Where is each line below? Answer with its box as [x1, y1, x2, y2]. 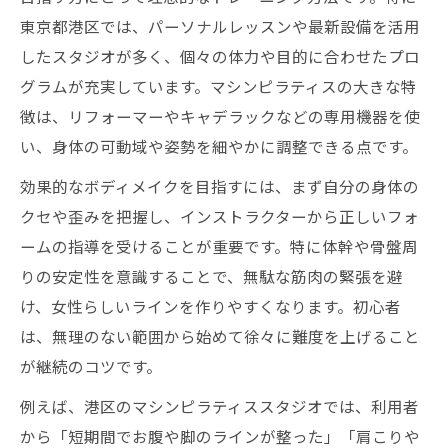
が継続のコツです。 [20, 355, 162, 377]
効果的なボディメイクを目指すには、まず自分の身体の [20, 175, 419, 197]
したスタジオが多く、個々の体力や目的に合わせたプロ [20, 45, 420, 67]
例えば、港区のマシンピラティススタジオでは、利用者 [20, 395, 419, 417]
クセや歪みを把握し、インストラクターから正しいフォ [20, 205, 419, 227]
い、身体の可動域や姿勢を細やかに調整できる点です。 [20, 135, 418, 157]
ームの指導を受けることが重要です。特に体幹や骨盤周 [20, 235, 418, 257]
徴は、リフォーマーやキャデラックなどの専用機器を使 [20, 105, 420, 127]
